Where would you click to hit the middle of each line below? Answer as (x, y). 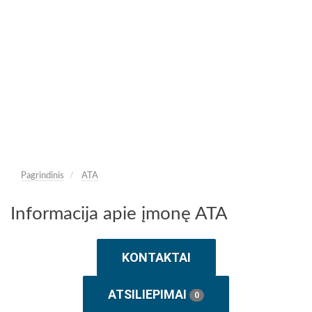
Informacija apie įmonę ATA (119, 214)
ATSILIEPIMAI (149, 294)
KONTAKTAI (156, 257)
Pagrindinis (42, 176)
